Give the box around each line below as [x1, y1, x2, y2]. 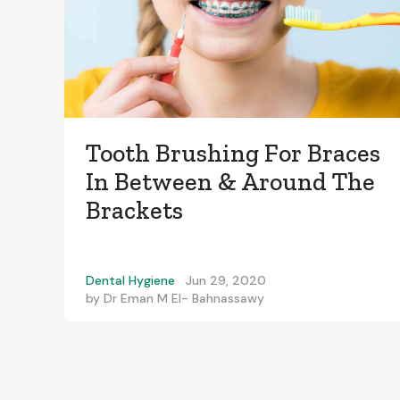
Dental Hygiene [86, 272, 175, 289]
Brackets [86, 196, 183, 226]
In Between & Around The [86, 167, 375, 197]
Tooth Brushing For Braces [86, 138, 380, 169]
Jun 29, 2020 [186, 272, 266, 289]
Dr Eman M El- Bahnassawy [104, 290, 264, 307]
